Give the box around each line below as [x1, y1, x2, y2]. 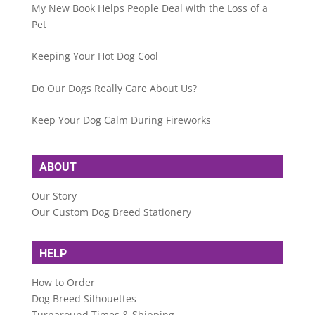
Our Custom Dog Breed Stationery [31, 205, 191, 219]
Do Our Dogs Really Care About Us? [31, 81, 197, 95]
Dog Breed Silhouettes [31, 292, 136, 306]
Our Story [31, 189, 77, 203]
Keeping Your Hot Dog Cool [31, 49, 158, 63]
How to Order [31, 276, 95, 290]
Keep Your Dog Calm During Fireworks [31, 113, 211, 127]
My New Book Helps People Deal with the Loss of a [31, 1, 268, 15]
